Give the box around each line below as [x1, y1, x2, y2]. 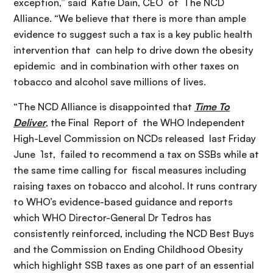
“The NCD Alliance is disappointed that [13, 100, 194, 113]
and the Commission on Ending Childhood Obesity [13, 243, 243, 255]
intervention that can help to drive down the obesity [13, 43, 253, 56]
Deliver [13, 116, 46, 129]
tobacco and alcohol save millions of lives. [13, 75, 206, 88]
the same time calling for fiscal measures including [13, 163, 246, 176]
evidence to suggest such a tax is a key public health [13, 27, 252, 40]
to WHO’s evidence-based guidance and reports [13, 195, 233, 208]
